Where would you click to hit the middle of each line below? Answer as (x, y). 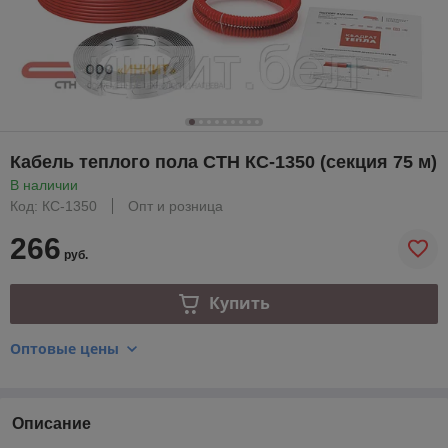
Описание (51, 423)
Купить (239, 303)
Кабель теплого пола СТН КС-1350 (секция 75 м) (223, 161)
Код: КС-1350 (53, 205)
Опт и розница (175, 205)
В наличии (44, 184)
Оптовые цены (64, 348)
